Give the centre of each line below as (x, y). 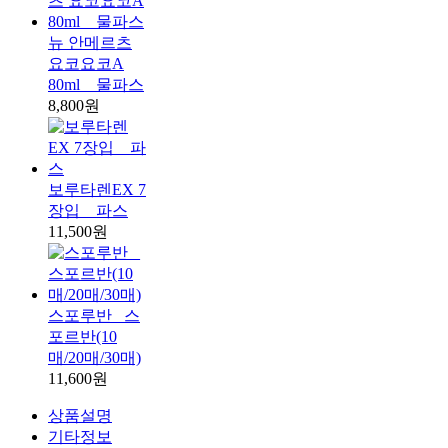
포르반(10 (82, 337)
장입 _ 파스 (88, 211)
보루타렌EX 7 (97, 190)
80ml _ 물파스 (96, 85)
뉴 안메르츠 (90, 43)
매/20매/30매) (94, 358)
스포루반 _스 (94, 316)
